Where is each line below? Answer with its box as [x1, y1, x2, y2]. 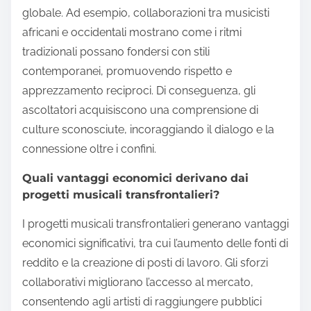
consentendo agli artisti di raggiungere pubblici [22, 294, 262, 308]
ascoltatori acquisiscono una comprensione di [22, 103, 258, 117]
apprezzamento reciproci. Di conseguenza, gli [22, 83, 255, 97]
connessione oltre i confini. [22, 142, 156, 155]
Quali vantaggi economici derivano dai [22, 171, 249, 185]
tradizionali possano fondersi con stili [22, 44, 210, 58]
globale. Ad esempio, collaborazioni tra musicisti [22, 6, 269, 19]
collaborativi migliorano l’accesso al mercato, [22, 275, 253, 289]
